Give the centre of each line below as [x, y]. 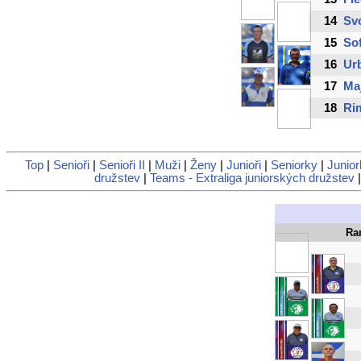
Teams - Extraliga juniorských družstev [252, 178]
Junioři [244, 166]
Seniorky [294, 166]
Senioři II [122, 166]
